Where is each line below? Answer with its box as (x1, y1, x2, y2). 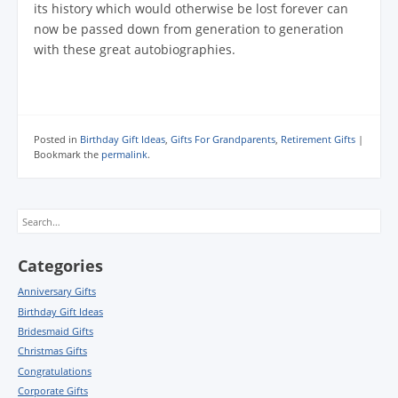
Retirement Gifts (281, 132, 355, 147)
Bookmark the (34, 147, 101, 162)
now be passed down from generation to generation (34, 20, 344, 37)
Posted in (34, 132, 80, 147)
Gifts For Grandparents (171, 132, 275, 147)
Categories (18, 255, 103, 277)
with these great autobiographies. (34, 40, 235, 58)
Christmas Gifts (18, 344, 87, 358)
